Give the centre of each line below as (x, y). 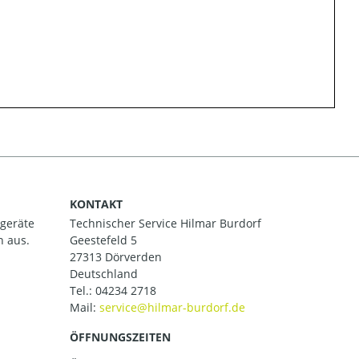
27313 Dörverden (116, 257)
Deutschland (104, 274)
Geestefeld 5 (103, 240)
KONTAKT (96, 204)
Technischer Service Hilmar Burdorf (165, 223)
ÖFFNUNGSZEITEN (120, 337)
